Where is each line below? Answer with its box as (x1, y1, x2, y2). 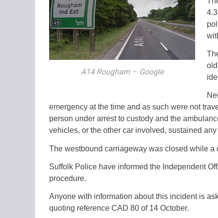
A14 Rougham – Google (80, 67, 163, 76)
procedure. (49, 174, 88, 182)
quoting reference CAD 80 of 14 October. (49, 204, 189, 213)
